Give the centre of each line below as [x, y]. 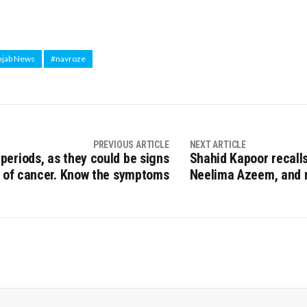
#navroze [68, 58]
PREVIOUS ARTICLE [131, 144]
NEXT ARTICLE [218, 144]
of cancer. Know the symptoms [86, 174]
